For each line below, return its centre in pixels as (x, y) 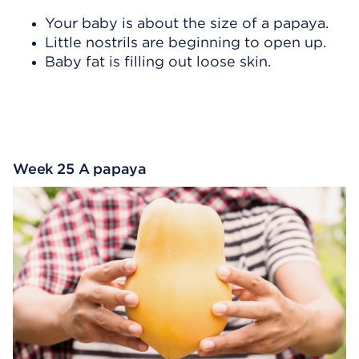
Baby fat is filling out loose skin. (158, 61)
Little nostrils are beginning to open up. (186, 42)
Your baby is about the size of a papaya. (187, 23)
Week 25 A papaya (80, 169)
